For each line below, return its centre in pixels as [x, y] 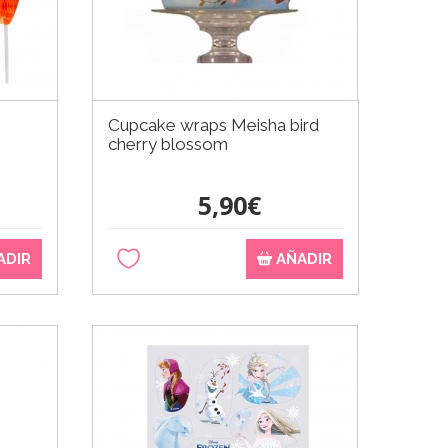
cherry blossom [168, 143]
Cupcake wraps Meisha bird [214, 124]
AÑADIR [301, 258]
